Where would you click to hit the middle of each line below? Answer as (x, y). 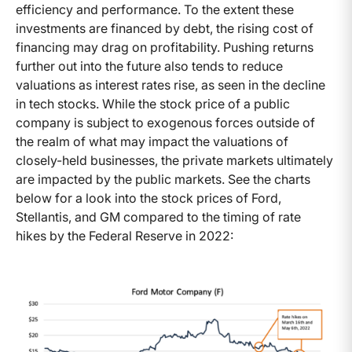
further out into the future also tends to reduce (149, 66)
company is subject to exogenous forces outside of (165, 122)
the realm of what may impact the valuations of (152, 141)
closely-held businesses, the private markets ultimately (174, 160)
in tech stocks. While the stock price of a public (153, 103)
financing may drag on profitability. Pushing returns (165, 47)
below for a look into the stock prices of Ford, (148, 198)
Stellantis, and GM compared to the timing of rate (158, 216)
